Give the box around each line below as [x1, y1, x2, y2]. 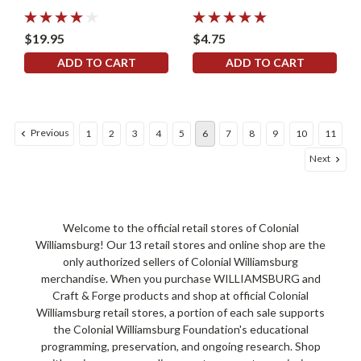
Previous [29, 127, 70, 139]
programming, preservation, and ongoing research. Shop [40, 339, 321, 354]
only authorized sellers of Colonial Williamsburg [63, 255, 298, 269]
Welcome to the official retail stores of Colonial [62, 221, 299, 235]
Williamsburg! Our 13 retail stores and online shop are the [35, 238, 326, 252]
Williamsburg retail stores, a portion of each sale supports [36, 305, 325, 320]
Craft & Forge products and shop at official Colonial [52, 288, 309, 303]
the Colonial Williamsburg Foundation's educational [52, 322, 309, 337]
